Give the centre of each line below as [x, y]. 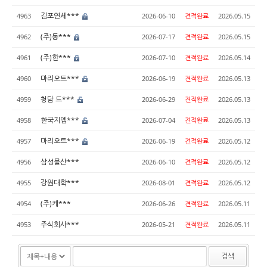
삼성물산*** [60, 162]
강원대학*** [60, 183]
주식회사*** [60, 224]
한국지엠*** [61, 120]
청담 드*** [58, 99]
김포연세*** [61, 16]
